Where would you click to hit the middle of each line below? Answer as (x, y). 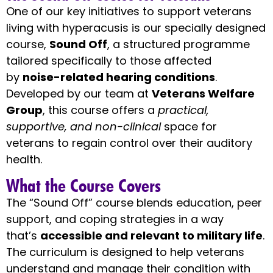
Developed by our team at (79, 93)
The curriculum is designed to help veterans (125, 252)
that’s (23, 236)
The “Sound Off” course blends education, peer (134, 203)
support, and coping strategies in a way (115, 219)
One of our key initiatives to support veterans (129, 11)
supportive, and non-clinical (83, 126)
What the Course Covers (83, 186)
